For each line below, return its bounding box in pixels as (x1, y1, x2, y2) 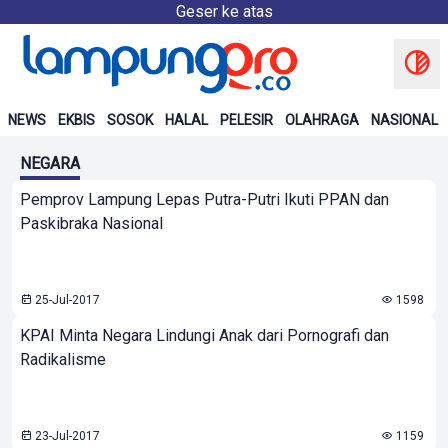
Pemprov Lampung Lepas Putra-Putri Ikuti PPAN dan (20, 190, 389, 209)
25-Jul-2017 (32, 293, 100, 307)
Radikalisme (20, 350, 106, 369)
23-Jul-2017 (32, 429, 100, 443)
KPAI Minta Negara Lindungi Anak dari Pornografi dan (20, 326, 389, 345)
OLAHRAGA (285, 112, 359, 128)
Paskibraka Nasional (20, 214, 163, 233)
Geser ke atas (175, 2, 273, 21)
